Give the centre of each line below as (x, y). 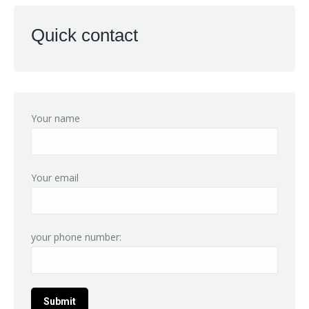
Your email (55, 178)
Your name (56, 118)
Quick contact (84, 35)
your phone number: (76, 237)
